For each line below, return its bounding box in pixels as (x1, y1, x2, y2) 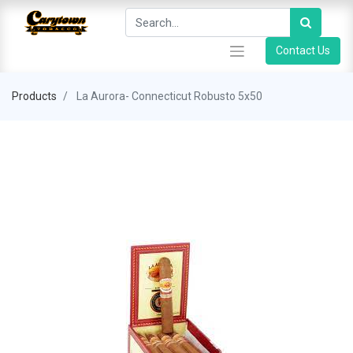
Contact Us (276, 44, 330, 57)
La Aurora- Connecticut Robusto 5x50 (76, 90, 262, 102)
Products (12, 90, 57, 102)
